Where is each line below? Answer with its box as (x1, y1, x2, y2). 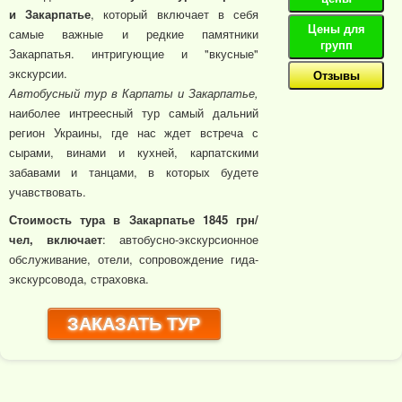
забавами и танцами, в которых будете (9, 163, 259, 180)
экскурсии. (9, 65, 67, 82)
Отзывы (312, 66, 360, 83)
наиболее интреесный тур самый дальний (9, 104, 259, 121)
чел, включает (9, 231, 103, 248)
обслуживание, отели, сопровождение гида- (9, 250, 259, 267)
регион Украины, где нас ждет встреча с (9, 124, 259, 141)
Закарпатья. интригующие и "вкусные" (9, 45, 259, 62)
